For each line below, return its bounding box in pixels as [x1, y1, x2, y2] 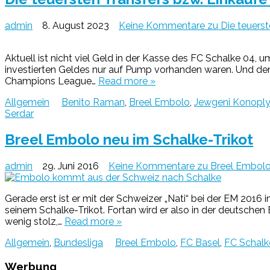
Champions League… [5, 75, 98, 87]
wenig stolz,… [5, 216, 64, 228]
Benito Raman [61, 96, 125, 108]
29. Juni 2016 [42, 160, 99, 172]
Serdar [5, 107, 34, 119]
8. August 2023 [42, 19, 109, 31]
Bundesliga [54, 237, 103, 249]
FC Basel [180, 237, 220, 249]
